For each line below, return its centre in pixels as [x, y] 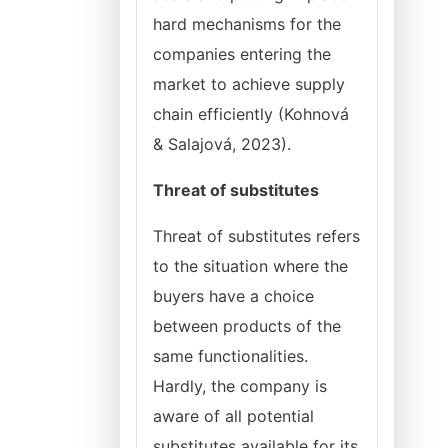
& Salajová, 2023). [227, 144]
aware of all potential [233, 416]
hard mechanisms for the [247, 24]
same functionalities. [230, 356]
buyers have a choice [233, 296]
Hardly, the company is [240, 386]
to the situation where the [250, 266]
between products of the [247, 326]
